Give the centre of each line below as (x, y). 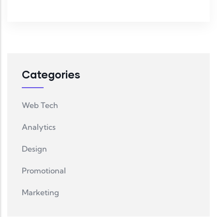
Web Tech (40, 105)
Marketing (40, 192)
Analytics (39, 127)
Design (34, 148)
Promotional (44, 170)
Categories (51, 74)
